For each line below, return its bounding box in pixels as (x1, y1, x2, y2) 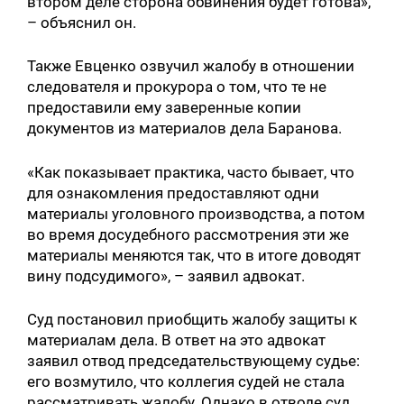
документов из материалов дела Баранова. (27, 119, 343, 138)
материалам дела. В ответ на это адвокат (27, 330, 326, 349)
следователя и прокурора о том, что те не (27, 78, 327, 96)
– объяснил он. (27, 14, 137, 32)
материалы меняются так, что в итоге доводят (27, 245, 362, 264)
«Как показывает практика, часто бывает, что (27, 162, 355, 181)
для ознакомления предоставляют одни (27, 183, 320, 202)
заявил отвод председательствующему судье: (27, 351, 361, 370)
